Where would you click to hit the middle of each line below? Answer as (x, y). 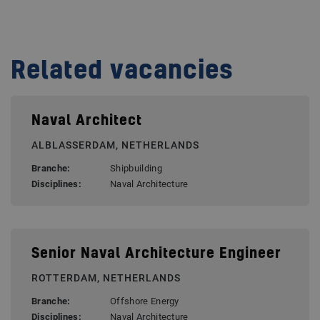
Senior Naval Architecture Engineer (156, 254)
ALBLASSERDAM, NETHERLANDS (115, 145)
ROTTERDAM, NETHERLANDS (106, 278)
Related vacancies (122, 72)
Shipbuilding (136, 169)
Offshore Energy (145, 301)
